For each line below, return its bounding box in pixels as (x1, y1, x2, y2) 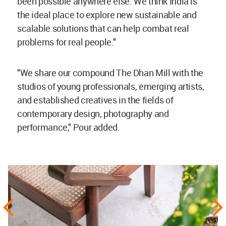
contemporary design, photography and (17, 107, 169, 120)
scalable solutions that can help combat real (17, 22, 189, 34)
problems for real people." (17, 35, 116, 48)
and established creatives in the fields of (17, 93, 174, 106)
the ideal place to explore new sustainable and (17, 8, 197, 21)
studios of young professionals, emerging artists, (17, 80, 204, 92)
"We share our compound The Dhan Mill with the (17, 66, 203, 79)
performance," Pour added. (17, 121, 120, 133)
